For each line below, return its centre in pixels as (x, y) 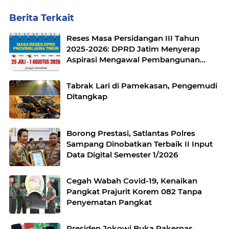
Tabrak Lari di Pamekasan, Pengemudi (142, 86)
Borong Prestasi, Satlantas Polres (131, 133)
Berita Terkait (42, 18)
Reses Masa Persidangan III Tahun (133, 38)
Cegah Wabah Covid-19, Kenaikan (132, 181)
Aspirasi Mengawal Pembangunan (133, 60)
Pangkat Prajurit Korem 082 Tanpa (134, 192)
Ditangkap (87, 97)
